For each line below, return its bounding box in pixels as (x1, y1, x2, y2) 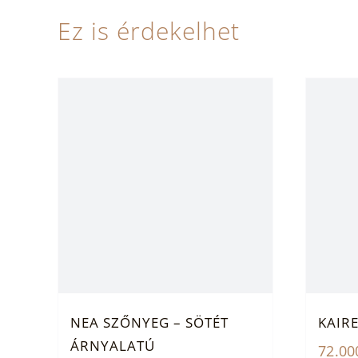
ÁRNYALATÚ (70, 336, 155, 355)
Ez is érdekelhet (57, 14, 240, 48)
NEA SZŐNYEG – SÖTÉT (70, 312, 229, 332)
